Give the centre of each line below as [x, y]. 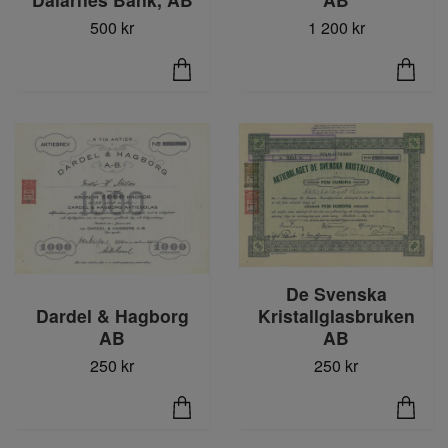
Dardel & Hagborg [112, 315]
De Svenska [336, 293]
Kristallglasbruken [336, 315]
